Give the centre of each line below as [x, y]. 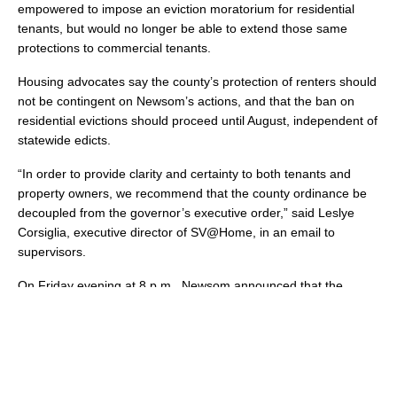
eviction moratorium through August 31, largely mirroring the [186, 378]
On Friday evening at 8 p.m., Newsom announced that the [180, 285]
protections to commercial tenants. [114, 48]
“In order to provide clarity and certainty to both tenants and [184, 174]
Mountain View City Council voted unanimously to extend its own [198, 358]
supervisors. [52, 252]
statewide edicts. [64, 140]
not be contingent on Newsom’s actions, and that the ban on [186, 101]
